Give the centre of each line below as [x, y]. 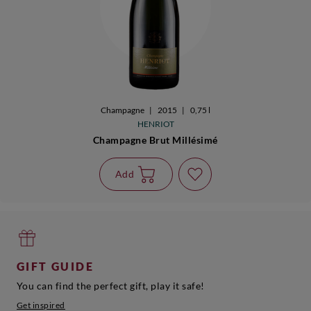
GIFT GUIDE [55, 267]
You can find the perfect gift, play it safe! [110, 286]
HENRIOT [155, 124]
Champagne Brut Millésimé [155, 140]
